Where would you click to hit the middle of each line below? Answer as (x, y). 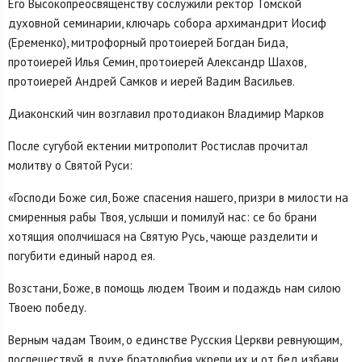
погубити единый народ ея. (82, 255)
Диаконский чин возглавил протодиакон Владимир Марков (166, 113)
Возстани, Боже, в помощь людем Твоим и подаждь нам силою (175, 288)
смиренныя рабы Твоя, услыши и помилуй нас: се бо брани (162, 217)
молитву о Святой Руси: (70, 165)
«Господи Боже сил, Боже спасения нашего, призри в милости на (178, 197)
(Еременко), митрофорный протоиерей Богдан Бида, (147, 42)
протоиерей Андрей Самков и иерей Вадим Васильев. (152, 81)
